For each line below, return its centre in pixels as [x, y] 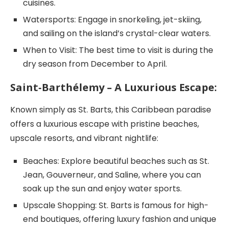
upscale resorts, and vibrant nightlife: [84, 138]
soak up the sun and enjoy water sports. [102, 188]
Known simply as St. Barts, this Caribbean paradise [111, 109]
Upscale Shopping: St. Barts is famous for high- [116, 205]
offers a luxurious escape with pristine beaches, [105, 124]
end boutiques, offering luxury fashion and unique [120, 219]
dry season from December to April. [95, 64]
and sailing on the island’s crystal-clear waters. [117, 33]
